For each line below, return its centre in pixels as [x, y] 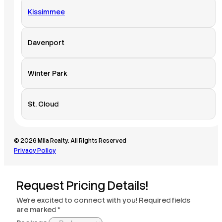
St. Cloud [43, 104]
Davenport [46, 43]
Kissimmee [46, 12]
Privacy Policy [35, 151]
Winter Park [48, 74]
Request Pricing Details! [82, 186]
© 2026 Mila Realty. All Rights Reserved [70, 141]
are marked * [38, 210]
